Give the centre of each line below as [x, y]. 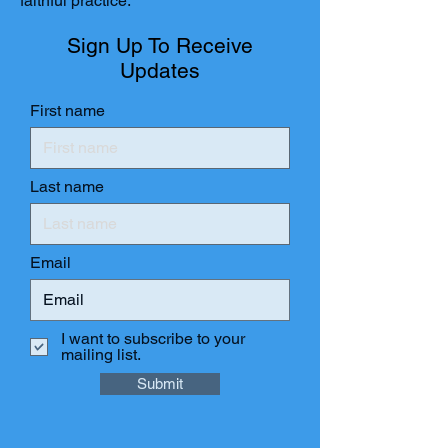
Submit [160, 383]
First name [67, 110]
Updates [160, 70]
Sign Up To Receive [160, 45]
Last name [67, 186]
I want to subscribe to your [153, 338]
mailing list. [101, 354]
